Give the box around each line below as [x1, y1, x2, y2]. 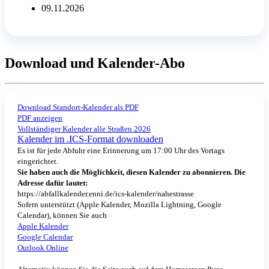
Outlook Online [17, 243, 68, 253]
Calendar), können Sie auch [17, 211, 107, 220]
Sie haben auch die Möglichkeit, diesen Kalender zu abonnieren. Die [17, 168, 246, 177]
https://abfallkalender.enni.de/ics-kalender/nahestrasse [17, 189, 194, 199]
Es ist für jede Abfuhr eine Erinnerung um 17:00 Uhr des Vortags [17, 146, 225, 156]
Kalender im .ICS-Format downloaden [17, 134, 163, 145]
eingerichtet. [17, 157, 58, 166]
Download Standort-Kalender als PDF [17, 103, 139, 112]
